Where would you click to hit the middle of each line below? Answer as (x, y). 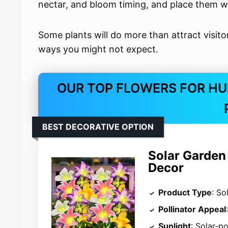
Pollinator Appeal (192, 209)
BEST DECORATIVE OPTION (98, 127)
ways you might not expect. (98, 49)
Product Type (185, 192)
